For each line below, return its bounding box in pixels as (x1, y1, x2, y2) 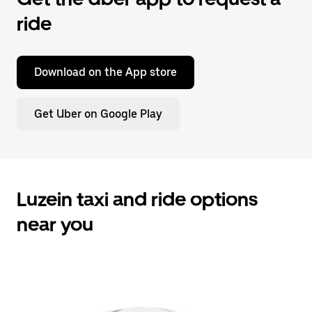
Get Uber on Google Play (34, 107, 162, 120)
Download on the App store (34, 65, 177, 79)
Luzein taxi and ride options (17, 187, 258, 211)
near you (17, 212, 93, 236)
